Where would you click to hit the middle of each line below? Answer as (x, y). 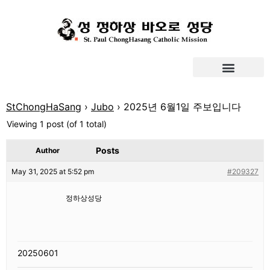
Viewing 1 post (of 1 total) (57, 124)
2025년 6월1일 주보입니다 (182, 107)
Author (48, 150)
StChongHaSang (44, 107)
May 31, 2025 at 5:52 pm (53, 171)
